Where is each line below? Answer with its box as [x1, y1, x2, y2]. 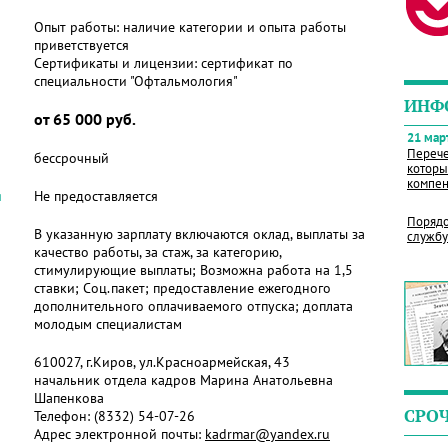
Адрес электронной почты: [34, 425, 205, 443]
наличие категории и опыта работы [123, 18, 346, 36]
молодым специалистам [34, 315, 182, 333]
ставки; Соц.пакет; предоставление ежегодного [34, 279, 331, 297]
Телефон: [34, 407, 94, 425]
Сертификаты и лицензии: [34, 54, 201, 72]
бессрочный [34, 149, 109, 167]
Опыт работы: [34, 18, 123, 36]
